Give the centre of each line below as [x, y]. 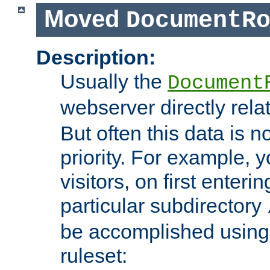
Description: [96, 57]
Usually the [114, 81]
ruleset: [94, 255]
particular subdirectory [164, 205]
